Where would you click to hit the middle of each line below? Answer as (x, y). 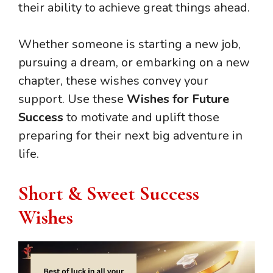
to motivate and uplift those (141, 117)
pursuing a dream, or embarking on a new (134, 62)
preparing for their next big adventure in (130, 135)
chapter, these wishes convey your (113, 80)
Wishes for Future (178, 99)
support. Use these (73, 99)
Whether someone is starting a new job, (129, 44)
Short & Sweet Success (109, 193)
